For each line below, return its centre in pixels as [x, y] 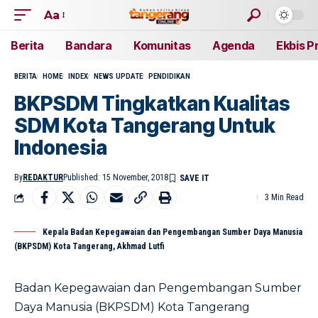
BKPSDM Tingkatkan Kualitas [152, 104]
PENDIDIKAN [169, 76]
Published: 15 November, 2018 [116, 177]
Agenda [234, 45]
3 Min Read [284, 197]
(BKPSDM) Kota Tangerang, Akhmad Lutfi [89, 246]
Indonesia [61, 148]
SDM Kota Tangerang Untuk [145, 126]
